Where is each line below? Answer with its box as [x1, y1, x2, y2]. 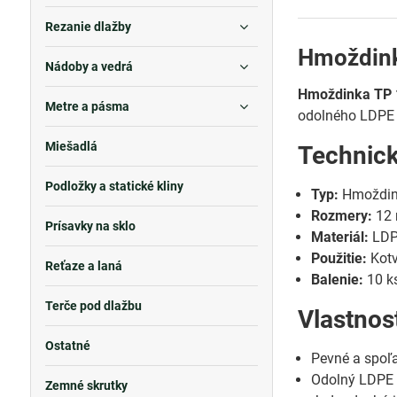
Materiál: [311, 229, 370, 245]
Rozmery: [311, 207, 373, 224]
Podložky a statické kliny [44, 179, 183, 193]
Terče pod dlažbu [44, 299, 142, 313]
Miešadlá [44, 139, 97, 153]
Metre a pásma [44, 99, 129, 113]
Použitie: [311, 250, 368, 267]
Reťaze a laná [44, 259, 122, 273]
